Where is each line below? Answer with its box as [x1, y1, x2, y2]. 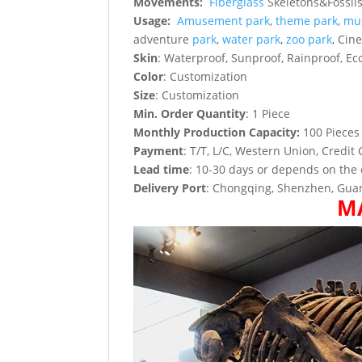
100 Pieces [300, 124, 360, 140]
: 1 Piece [246, 105, 291, 121]
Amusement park [177, 12, 271, 28]
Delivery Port [133, 179, 207, 196]
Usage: [133, 12, 175, 28]
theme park [276, 12, 339, 28]
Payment [133, 142, 184, 158]
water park [222, 31, 281, 47]
